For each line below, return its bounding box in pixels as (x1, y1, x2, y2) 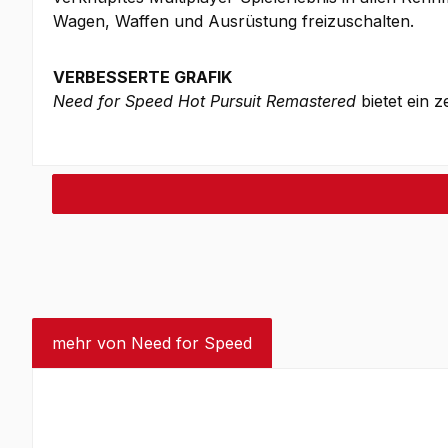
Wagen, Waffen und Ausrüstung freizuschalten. (53, 11, 414, 31)
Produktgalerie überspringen (77, 390, 295, 410)
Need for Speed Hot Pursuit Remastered (53, 91, 356, 111)
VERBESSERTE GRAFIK (53, 67, 232, 87)
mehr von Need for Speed (52, 333, 252, 353)
